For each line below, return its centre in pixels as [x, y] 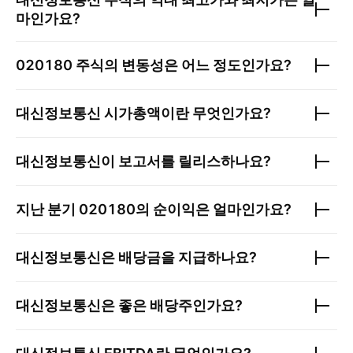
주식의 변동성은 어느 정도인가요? [182, 65]
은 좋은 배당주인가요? [172, 305]
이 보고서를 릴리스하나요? [186, 161]
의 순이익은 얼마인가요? [214, 209]
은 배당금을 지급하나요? [179, 257]
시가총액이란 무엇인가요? [186, 113]
